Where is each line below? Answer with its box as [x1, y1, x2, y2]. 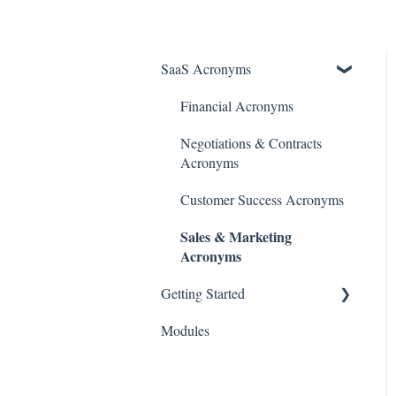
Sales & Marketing [180, 225, 292, 247]
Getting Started [161, 283, 245, 302]
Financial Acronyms [180, 95, 293, 115]
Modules [161, 320, 209, 339]
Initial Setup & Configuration [180, 320, 343, 339]
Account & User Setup [180, 357, 308, 377]
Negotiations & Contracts [180, 133, 322, 152]
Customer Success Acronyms [180, 189, 344, 209]
